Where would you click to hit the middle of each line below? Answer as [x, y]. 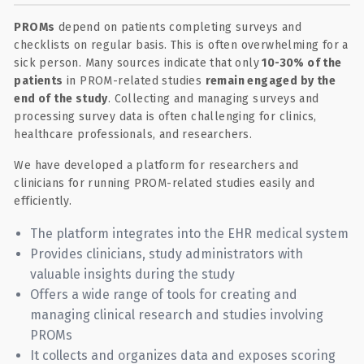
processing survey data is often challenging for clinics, [165, 117]
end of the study [61, 99]
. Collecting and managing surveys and [213, 99]
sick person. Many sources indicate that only [137, 63]
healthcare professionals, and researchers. [133, 134]
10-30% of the [301, 63]
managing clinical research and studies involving [177, 315]
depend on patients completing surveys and [178, 27]
